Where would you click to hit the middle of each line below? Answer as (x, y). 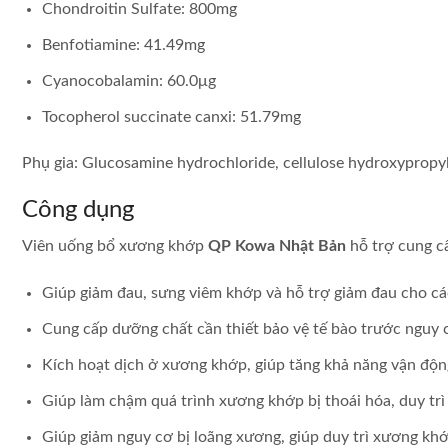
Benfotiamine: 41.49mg (123, 44)
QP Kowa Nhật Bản (277, 245)
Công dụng (78, 209)
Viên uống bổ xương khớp (115, 245)
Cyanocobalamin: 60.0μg (129, 80)
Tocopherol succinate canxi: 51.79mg (171, 116)
